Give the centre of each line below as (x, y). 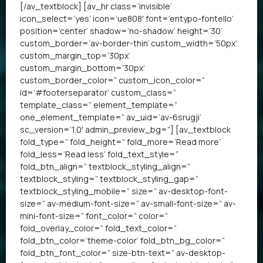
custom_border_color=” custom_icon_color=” (112, 80)
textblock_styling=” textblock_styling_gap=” (109, 178)
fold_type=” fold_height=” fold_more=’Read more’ (120, 141)
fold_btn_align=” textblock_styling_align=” (105, 166)
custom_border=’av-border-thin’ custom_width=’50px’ (129, 43)
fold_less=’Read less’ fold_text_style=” (99, 154)
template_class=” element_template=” (99, 104)
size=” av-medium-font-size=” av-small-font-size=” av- (128, 203)
